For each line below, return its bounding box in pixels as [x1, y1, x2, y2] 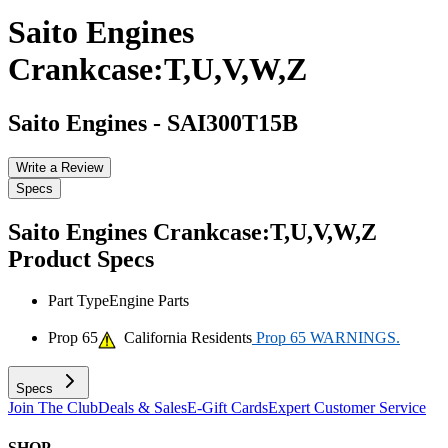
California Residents [116, 329, 252, 347]
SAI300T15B [167, 109, 298, 136]
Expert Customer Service [268, 399, 426, 417]
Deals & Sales [98, 399, 187, 417]
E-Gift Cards [187, 399, 268, 417]
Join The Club [8, 399, 98, 417]
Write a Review [16, 159, 103, 175]
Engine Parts [109, 292, 189, 310]
